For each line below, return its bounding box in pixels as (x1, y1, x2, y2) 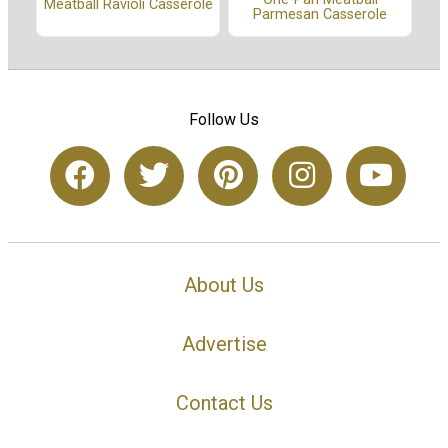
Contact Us (175, 390, 273, 415)
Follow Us (189, 110, 259, 130)
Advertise (181, 331, 267, 356)
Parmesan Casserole (253, 5, 387, 23)
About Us (184, 273, 264, 298)
